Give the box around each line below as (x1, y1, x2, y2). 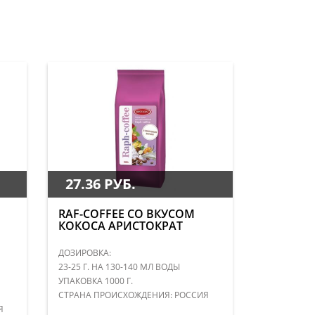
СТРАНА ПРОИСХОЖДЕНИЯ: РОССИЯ (58, 288, 210, 301)
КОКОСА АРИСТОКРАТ (58, 217, 184, 233)
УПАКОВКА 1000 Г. (58, 274, 134, 287)
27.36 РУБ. (65, 174, 136, 193)
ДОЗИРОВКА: (58, 246, 112, 259)
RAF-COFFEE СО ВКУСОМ (58, 205, 195, 221)
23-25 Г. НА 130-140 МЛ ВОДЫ (58, 260, 181, 273)
